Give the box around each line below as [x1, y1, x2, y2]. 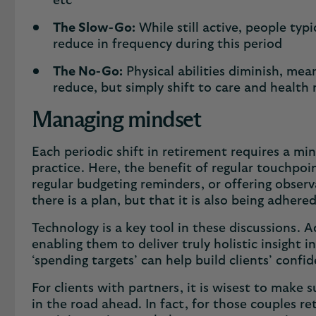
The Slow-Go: [53, 22, 135, 35]
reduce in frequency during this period [53, 38, 286, 51]
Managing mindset [32, 109, 200, 132]
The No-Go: [53, 66, 123, 78]
